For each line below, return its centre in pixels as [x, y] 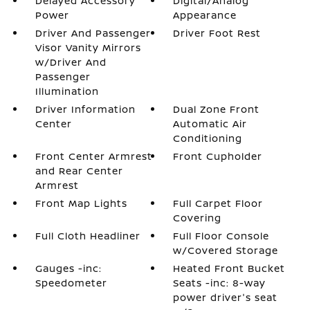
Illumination [67, 91]
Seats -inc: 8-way [220, 283]
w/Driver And [71, 62]
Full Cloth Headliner [88, 236]
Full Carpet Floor [218, 203]
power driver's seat [226, 297]
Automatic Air [210, 124]
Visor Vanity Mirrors [88, 47]
